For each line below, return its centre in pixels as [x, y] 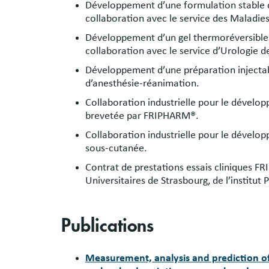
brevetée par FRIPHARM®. [142, 116]
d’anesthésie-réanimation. [142, 84]
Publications [107, 226]
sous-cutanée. [116, 149]
